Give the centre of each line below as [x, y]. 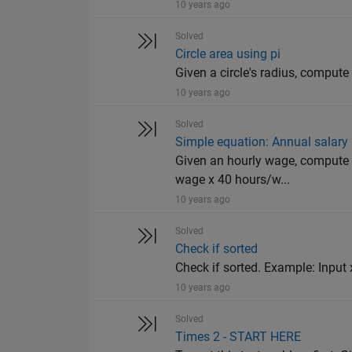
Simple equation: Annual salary [262, 142]
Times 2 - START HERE [238, 337]
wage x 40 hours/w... [233, 180]
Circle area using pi [228, 54]
